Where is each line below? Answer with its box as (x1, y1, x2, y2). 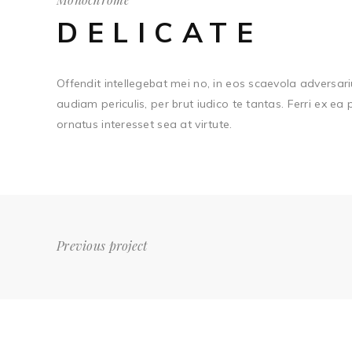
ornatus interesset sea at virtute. (57, 117, 233, 131)
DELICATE (57, 15, 262, 49)
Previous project (57, 237, 148, 254)
